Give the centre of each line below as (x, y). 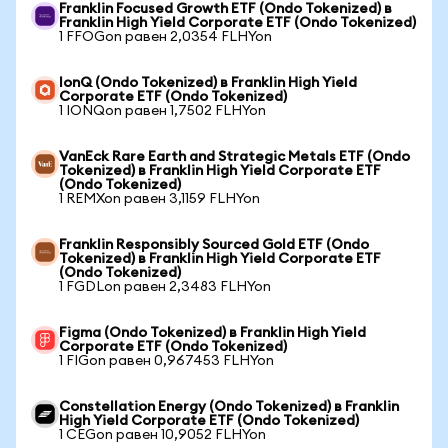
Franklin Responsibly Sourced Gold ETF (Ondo (214, 245)
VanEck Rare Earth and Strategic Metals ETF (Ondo (234, 157)
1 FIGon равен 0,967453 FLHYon (166, 361)
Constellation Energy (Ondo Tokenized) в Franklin (229, 407)
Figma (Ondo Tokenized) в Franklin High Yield (212, 333)
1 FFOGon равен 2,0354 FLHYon (165, 37)
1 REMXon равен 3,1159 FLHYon (159, 199)
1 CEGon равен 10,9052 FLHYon (162, 435)
